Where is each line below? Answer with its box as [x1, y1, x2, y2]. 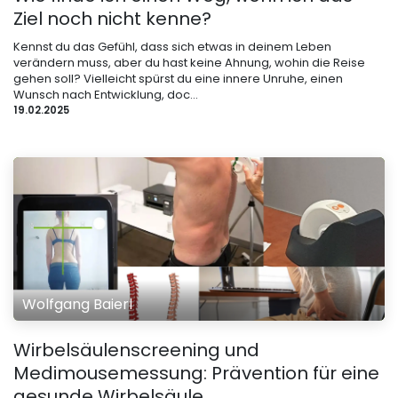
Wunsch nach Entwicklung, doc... [13, 86, 198, 104]
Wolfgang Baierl [22, 294, 132, 315]
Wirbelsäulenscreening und [13, 338, 259, 363]
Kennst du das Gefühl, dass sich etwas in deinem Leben [13, 38, 331, 56]
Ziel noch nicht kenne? [13, 6, 211, 32]
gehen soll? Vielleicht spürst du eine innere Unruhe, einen [13, 70, 343, 88]
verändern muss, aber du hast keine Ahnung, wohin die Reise [13, 54, 365, 72]
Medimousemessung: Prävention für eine [13, 361, 379, 386]
